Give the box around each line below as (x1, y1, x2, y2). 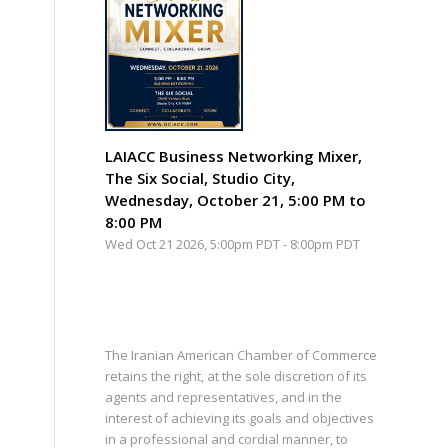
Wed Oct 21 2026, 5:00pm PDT (105, 234, 281, 253)
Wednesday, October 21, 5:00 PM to (105, 189, 367, 210)
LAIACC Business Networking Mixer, (105, 145, 363, 166)
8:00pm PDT (290, 234, 361, 253)
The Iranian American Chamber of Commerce (105, 345, 378, 364)
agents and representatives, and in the (105, 387, 343, 406)
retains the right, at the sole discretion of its (105, 366, 368, 385)
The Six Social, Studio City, (105, 167, 296, 188)
